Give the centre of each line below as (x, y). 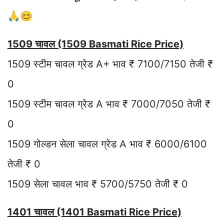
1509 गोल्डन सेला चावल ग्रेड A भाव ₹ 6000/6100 (107, 144)
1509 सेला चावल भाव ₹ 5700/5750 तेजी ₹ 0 (98, 184)
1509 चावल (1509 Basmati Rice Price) (95, 44)
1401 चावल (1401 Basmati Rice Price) (94, 212)
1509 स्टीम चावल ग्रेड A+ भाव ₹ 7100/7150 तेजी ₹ (110, 64)
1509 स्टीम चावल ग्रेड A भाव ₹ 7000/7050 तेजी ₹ (109, 104)
